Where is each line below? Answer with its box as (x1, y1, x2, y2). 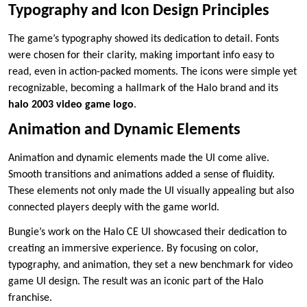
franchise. (8, 293, 52, 304)
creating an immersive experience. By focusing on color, (8, 243, 258, 255)
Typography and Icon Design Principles (8, 3, 269, 20)
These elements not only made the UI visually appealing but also (8, 186, 294, 197)
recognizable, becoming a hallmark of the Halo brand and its (8, 83, 278, 95)
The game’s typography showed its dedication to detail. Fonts (8, 34, 279, 45)
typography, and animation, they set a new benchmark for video (8, 260, 293, 271)
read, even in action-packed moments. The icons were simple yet (8, 66, 297, 78)
